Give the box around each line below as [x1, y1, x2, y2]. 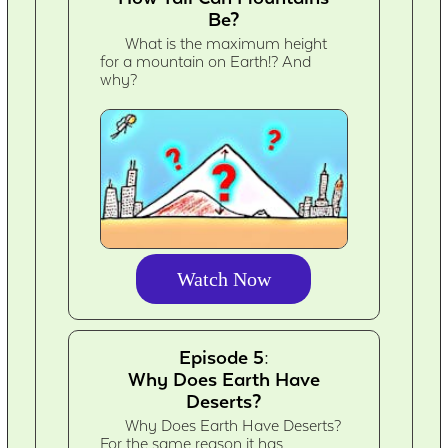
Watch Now [176, 267, 271, 290]
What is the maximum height [125, 35, 328, 54]
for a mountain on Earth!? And [100, 53, 312, 72]
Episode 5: [178, 345, 269, 368]
